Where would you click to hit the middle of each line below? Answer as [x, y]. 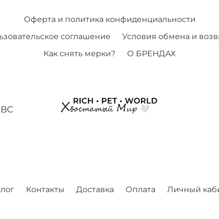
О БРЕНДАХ [151, 53]
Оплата [141, 189]
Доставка [95, 189]
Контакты [45, 189]
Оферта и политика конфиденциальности [109, 19]
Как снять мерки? [79, 53]
